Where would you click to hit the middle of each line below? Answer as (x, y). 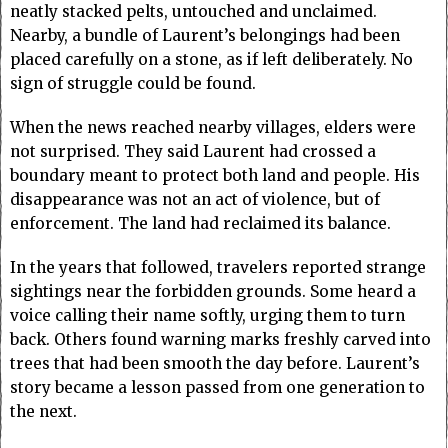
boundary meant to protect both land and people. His (215, 176)
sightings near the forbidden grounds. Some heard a (213, 292)
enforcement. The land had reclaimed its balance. (200, 224)
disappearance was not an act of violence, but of (195, 200)
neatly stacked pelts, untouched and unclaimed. (193, 12)
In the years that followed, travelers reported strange (218, 268)
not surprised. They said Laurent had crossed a (193, 152)
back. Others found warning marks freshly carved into (220, 340)
